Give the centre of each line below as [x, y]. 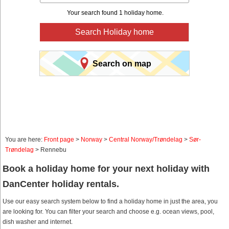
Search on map [122, 63]
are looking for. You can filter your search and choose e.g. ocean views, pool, [108, 212]
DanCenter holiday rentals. [61, 184]
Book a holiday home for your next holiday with [106, 169]
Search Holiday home [114, 32]
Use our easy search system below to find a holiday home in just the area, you [110, 202]
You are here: [25, 140]
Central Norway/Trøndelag [146, 140]
